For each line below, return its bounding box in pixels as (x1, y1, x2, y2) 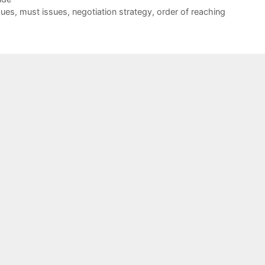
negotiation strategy (72, 7, 152, 17)
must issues (19, 7, 67, 17)
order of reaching (156, 7, 225, 17)
